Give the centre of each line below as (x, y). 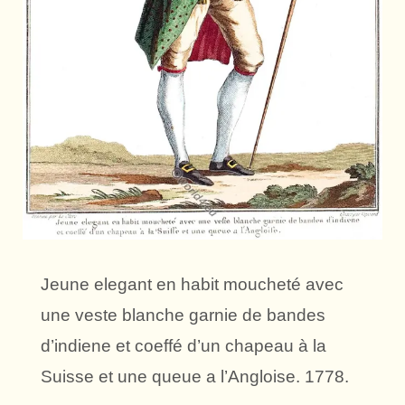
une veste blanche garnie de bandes (183, 316)
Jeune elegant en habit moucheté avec (192, 285)
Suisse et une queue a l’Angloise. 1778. (195, 377)
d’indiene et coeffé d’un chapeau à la (184, 346)
